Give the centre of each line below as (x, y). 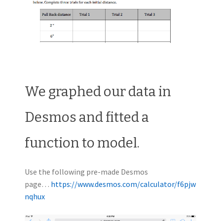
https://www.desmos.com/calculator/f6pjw (123, 184)
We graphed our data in (98, 91)
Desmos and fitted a (87, 117)
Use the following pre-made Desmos (86, 172)
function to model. (82, 143)
